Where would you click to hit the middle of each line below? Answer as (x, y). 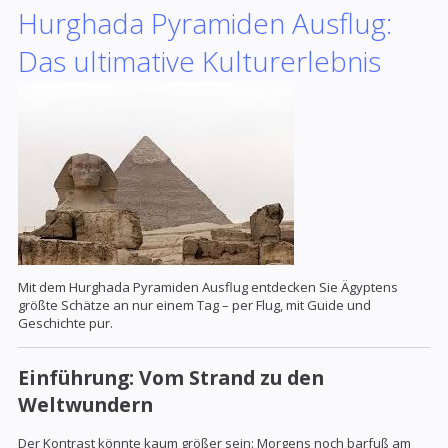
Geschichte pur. (65, 323)
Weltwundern (85, 405)
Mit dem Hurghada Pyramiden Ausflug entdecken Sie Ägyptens (208, 287)
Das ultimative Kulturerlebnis (199, 61)
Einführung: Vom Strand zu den (171, 378)
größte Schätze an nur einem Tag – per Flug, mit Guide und (194, 305)
